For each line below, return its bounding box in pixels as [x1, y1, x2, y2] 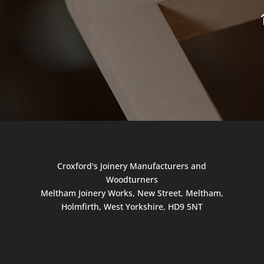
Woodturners [105, 173, 158, 185]
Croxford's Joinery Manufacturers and [57, 160, 207, 171]
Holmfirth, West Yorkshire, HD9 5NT [61, 200, 203, 212]
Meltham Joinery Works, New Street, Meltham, [40, 187, 223, 199]
